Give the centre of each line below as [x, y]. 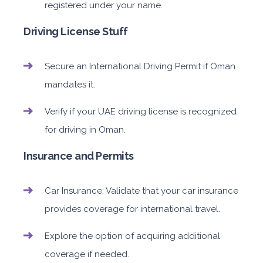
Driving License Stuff [76, 32]
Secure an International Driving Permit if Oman [140, 67]
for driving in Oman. [85, 130]
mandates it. [70, 85]
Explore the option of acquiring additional [132, 236]
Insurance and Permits [79, 156]
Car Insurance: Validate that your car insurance [141, 191]
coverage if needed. [87, 254]
